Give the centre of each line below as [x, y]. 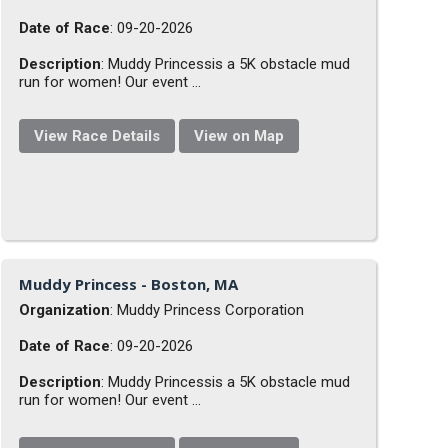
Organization [65, 309]
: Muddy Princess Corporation [207, 309]
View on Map [239, 136]
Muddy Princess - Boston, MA [129, 283]
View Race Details [97, 136]
